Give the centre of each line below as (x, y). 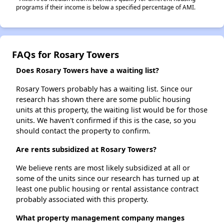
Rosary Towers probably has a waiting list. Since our (104, 88)
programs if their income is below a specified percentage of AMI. (106, 7)
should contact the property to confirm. (83, 130)
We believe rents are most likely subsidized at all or (103, 167)
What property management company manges (100, 217)
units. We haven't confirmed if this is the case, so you (106, 120)
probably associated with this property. (82, 199)
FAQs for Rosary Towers (65, 54)
